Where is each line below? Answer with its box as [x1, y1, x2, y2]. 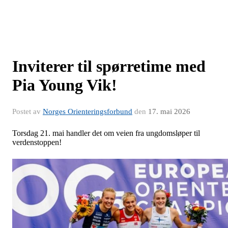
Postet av [12, 107, 43, 116]
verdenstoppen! [12, 138, 62, 147]
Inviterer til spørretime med [12, 57, 206, 75]
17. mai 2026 [148, 107, 190, 116]
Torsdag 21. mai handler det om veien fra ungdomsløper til [12, 129, 200, 137]
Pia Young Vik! [12, 76, 117, 94]
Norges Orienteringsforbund [43, 107, 132, 116]
